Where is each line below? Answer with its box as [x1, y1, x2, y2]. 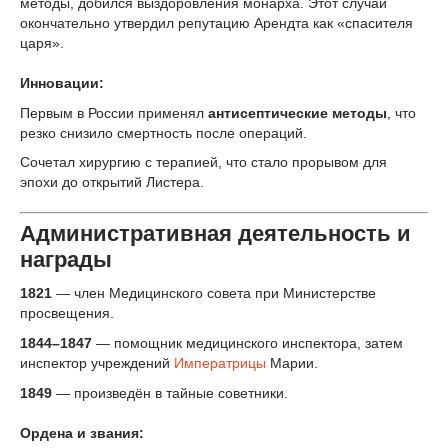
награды [20, 247, 112, 273]
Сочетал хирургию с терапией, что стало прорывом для [20, 154, 387, 171]
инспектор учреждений [20, 354, 174, 371]
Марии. [266, 354, 318, 371]
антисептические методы [208, 104, 387, 121]
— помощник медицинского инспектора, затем [96, 334, 403, 351]
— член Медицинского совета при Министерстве [56, 285, 376, 302]
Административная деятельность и [20, 221, 411, 247]
